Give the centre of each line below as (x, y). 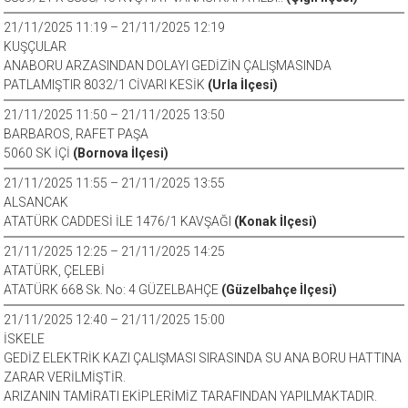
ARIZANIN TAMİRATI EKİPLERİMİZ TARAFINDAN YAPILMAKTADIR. (191, 396)
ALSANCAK (36, 202)
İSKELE (25, 339)
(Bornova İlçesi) (121, 153)
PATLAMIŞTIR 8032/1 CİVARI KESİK (106, 85)
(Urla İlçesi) (243, 85)
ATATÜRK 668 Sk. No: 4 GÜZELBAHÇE (113, 290)
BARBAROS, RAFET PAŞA (76, 134)
